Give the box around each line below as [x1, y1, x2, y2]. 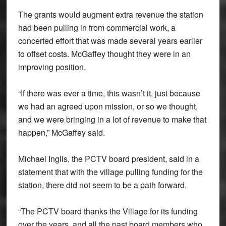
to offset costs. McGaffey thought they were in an [18, 47, 191, 60]
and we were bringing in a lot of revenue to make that [18, 113, 206, 125]
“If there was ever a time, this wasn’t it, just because [18, 87, 200, 99]
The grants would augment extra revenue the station [18, 8, 203, 20]
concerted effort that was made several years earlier [18, 34, 202, 46]
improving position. [18, 61, 86, 73]
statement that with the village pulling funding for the [18, 165, 203, 178]
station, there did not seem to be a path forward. [18, 179, 187, 191]
